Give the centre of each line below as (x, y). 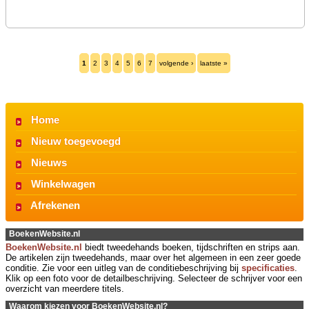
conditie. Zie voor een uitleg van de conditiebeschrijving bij (123, 268)
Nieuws (49, 162)
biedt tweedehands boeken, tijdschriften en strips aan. (191, 247)
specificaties (268, 268)
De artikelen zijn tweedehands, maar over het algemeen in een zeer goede (153, 257)
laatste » (213, 63)
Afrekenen (55, 205)
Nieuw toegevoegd (76, 141)
